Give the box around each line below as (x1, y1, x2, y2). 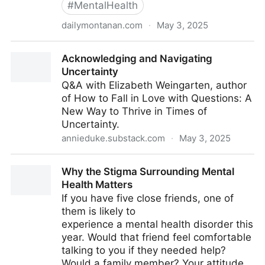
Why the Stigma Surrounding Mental (62, 166, 234, 177)
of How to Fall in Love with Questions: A (62, 92, 252, 104)
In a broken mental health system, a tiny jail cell (11, 42, 236, 54)
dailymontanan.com (62, 20, 143, 31)
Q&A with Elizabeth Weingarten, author (62, 79, 247, 91)
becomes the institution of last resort (11, 55, 186, 67)
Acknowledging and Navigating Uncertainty (11, 155, 217, 167)
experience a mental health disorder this (62, 218, 253, 230)
